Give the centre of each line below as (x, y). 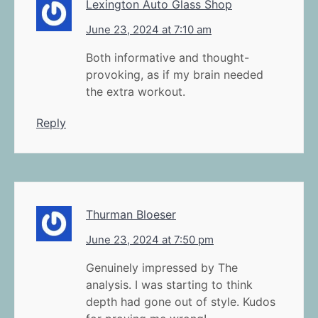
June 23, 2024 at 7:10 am (149, 29)
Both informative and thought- (168, 57)
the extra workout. (136, 91)
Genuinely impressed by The (162, 267)
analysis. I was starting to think (169, 284)
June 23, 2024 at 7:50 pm (150, 239)
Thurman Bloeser (131, 214)
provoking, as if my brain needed (175, 74)
